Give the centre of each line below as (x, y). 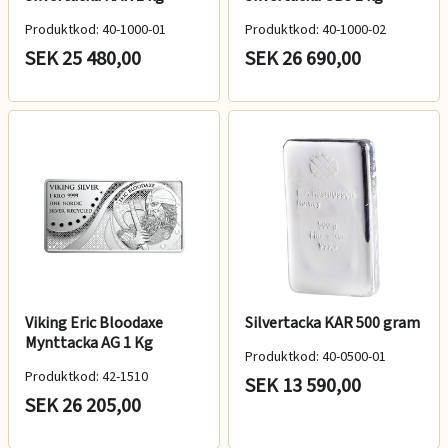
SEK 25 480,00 (83, 58)
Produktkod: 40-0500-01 (315, 356)
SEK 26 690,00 (303, 58)
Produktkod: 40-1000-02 (315, 29)
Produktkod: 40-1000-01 (95, 29)
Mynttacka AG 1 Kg (89, 342)
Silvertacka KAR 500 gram (332, 322)
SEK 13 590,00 (303, 385)
